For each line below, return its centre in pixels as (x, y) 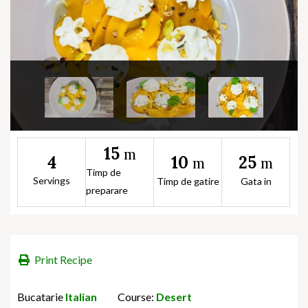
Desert (174, 296)
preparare (107, 190)
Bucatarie (41, 296)
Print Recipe (63, 259)
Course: (136, 296)
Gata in (256, 181)
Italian (81, 296)
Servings (52, 181)
